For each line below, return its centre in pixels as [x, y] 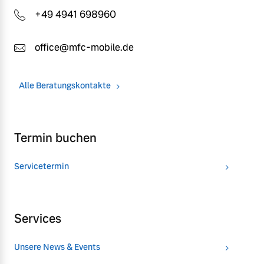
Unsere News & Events [57, 247]
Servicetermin [42, 166]
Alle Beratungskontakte [65, 86]
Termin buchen [55, 138]
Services [38, 219]
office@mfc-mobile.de [84, 48]
